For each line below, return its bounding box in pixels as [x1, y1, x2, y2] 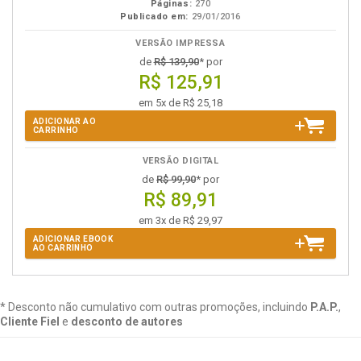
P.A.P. [310, 301, 338, 313]
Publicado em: [120, 11, 189, 22]
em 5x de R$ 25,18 [139, 97, 222, 109]
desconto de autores [71, 315, 183, 328]
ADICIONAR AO [33, 117, 97, 126]
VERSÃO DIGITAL [142, 156, 219, 166]
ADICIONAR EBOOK [33, 234, 114, 243]
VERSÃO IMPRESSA [135, 38, 226, 48]
